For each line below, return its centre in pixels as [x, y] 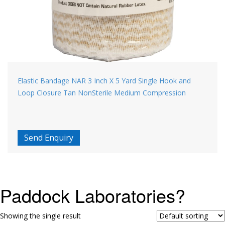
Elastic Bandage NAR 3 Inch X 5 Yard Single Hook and [104, 81]
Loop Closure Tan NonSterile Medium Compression [102, 93]
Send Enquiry [49, 138]
